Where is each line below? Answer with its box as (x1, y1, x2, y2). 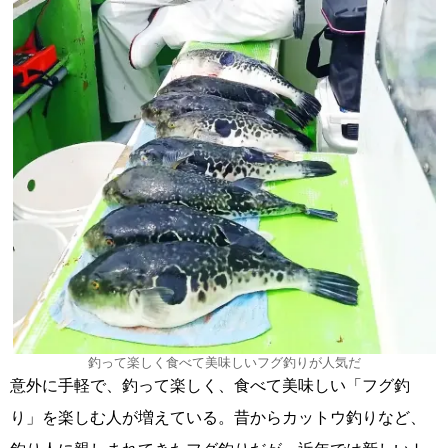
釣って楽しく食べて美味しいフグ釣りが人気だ (87, 352, 361, 371)
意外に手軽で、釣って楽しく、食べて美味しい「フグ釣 (10, 373, 410, 396)
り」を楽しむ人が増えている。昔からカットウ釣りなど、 (10, 405, 426, 428)
